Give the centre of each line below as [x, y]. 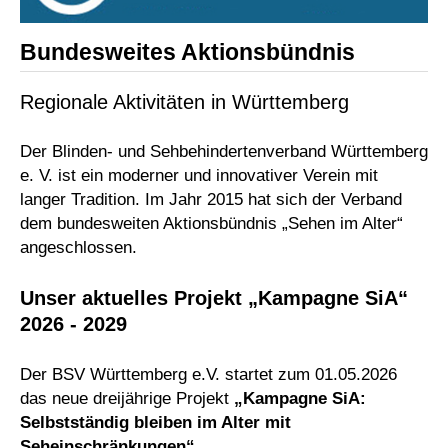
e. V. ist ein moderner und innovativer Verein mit [199, 176]
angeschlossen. [78, 248]
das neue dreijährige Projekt [127, 398]
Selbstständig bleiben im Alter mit [155, 422]
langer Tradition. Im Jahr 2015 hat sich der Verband [211, 200]
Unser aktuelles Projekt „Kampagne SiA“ [214, 298]
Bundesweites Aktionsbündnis [187, 51]
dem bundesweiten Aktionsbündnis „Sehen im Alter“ [211, 224]
